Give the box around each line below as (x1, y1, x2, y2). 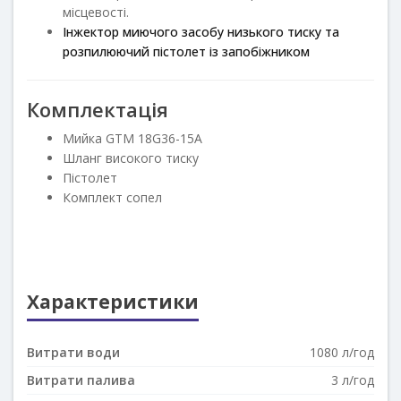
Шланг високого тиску (63, 149, 199, 166)
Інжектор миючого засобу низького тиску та (63, 22, 339, 40)
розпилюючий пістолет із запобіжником (63, 42, 310, 60)
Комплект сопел (63, 188, 162, 206)
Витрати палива (27, 371, 135, 388)
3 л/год (331, 371, 374, 388)
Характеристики (27, 288, 199, 314)
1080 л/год (310, 343, 374, 361)
